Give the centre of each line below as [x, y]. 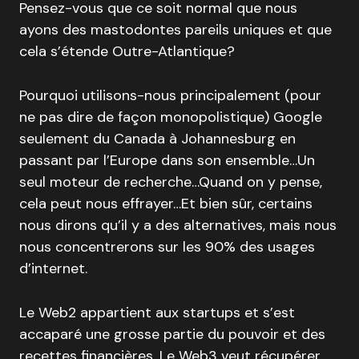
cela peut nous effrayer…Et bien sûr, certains [166, 204]
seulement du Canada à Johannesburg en [157, 139]
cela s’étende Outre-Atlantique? [127, 52]
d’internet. [53, 269]
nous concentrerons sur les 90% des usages [167, 247]
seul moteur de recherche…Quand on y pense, [171, 182]
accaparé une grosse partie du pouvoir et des [172, 335]
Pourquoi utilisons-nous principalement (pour [170, 96]
